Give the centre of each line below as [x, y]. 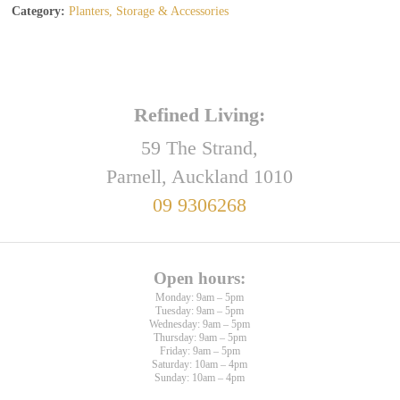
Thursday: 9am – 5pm [200, 337]
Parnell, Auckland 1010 [200, 177]
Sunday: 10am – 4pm [200, 378]
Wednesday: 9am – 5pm [200, 324]
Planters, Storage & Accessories [149, 11]
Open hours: [200, 278]
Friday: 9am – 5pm [200, 351]
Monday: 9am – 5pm [200, 297]
